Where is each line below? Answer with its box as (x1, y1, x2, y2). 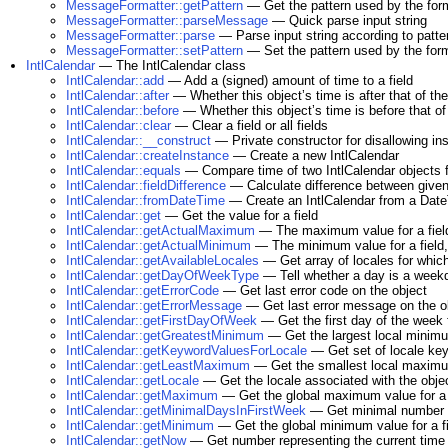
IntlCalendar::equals (66, 163, 181, 178)
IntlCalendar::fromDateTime (66, 193, 225, 208)
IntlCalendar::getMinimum (66, 418, 214, 433)
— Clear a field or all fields (171, 118, 328, 133)
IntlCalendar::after (66, 88, 169, 103)
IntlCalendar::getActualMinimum (66, 238, 251, 253)
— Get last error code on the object (219, 283, 427, 298)
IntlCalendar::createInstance (66, 148, 229, 163)
